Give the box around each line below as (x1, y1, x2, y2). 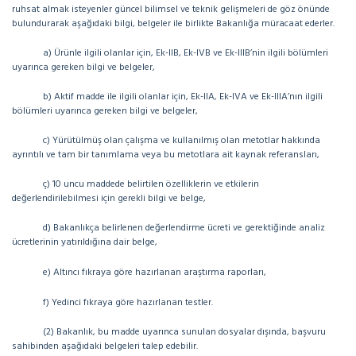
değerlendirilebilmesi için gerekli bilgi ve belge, (12, 191, 206, 207)
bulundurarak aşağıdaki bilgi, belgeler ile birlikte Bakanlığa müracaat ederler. (12, 16, 335, 32)
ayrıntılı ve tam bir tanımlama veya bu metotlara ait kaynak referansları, (12, 147, 319, 163)
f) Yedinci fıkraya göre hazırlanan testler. (43, 295, 213, 311)
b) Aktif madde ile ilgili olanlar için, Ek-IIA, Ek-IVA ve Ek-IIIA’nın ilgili (43, 89, 323, 105)
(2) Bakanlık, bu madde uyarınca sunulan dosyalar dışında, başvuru (43, 324, 326, 340)
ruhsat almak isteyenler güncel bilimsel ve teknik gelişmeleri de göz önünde (12, 2, 330, 17)
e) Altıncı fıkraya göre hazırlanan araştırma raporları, (43, 265, 266, 281)
